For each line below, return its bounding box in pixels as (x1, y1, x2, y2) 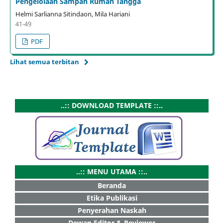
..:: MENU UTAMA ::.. (76, 166, 147, 176)
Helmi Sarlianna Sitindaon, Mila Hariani (15, 9, 130, 18)
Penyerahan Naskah (77, 205, 146, 215)
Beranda (98, 180, 126, 190)
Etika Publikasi (86, 193, 137, 203)
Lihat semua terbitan (9, 57, 79, 66)
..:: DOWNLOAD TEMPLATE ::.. (61, 100, 163, 110)
